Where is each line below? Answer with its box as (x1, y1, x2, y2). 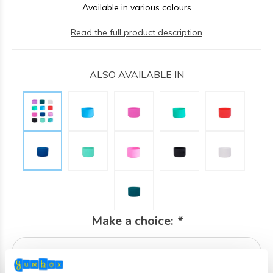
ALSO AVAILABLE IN (89, 68, 184, 80)
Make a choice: (91, 213, 176, 229)
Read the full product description (71, 27, 202, 38)
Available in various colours (82, 2, 191, 13)
